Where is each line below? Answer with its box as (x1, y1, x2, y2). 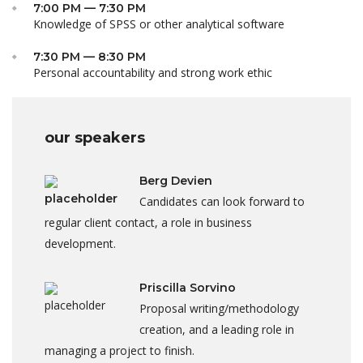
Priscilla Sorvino (139, 280, 236, 296)
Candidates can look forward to (139, 194, 305, 210)
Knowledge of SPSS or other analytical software (33, 16, 284, 32)
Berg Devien (139, 173, 212, 189)
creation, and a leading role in (139, 322, 294, 338)
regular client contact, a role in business (45, 215, 252, 231)
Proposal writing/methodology (139, 301, 299, 317)
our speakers (45, 129, 145, 147)
